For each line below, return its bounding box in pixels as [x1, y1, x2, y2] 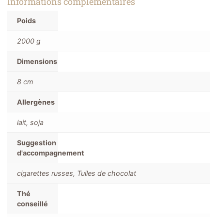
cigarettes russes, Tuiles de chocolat [17, 169, 136, 177]
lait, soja [17, 118, 44, 126]
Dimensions [17, 57, 57, 65]
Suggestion [17, 138, 56, 147]
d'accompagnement [17, 148, 84, 157]
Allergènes [17, 97, 55, 106]
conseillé [17, 199, 48, 208]
